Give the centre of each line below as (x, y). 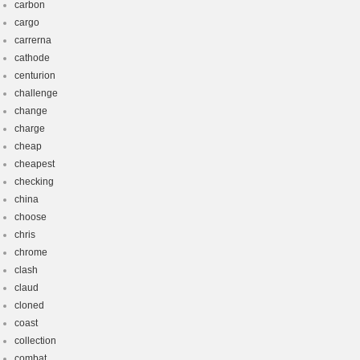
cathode (32, 58)
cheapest (35, 164)
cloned (29, 305)
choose (31, 217)
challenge (36, 93)
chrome (31, 252)
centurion (35, 76)
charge (30, 129)
